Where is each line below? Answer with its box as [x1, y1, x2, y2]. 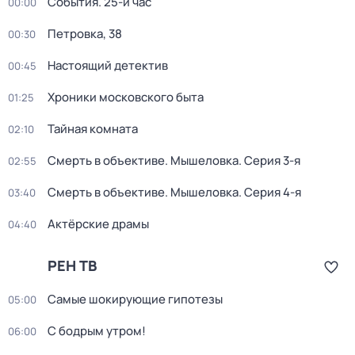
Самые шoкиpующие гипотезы [48, 291, 223, 307]
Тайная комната [48, 120, 138, 137]
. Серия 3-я [239, 152, 300, 169]
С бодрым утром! [48, 323, 146, 339]
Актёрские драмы [48, 216, 149, 232]
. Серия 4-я [239, 184, 301, 200]
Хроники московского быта [48, 89, 204, 105]
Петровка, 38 [48, 25, 122, 42]
